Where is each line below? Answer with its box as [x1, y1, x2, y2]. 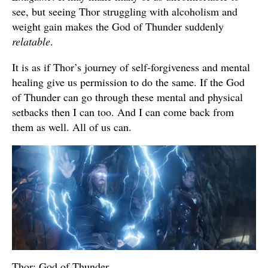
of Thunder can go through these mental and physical [12, 90, 243, 105]
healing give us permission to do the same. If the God [12, 75, 245, 90]
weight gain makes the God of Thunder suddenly [12, 19, 224, 34]
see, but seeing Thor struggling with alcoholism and [12, 4, 237, 19]
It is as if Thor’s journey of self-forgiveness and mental [12, 60, 250, 75]
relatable [12, 34, 50, 49]
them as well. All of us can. [12, 120, 132, 135]
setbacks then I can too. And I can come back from [12, 105, 234, 120]
